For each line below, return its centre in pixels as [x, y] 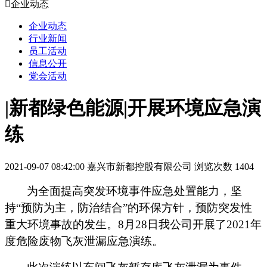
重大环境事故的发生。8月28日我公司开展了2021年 [133, 224]
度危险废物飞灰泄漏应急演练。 [84, 241]
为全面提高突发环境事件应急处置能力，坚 [134, 191]
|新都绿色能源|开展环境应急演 [133, 108]
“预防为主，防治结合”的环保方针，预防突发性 [134, 207]
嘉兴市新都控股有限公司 [139, 166]
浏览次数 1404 [224, 166]
